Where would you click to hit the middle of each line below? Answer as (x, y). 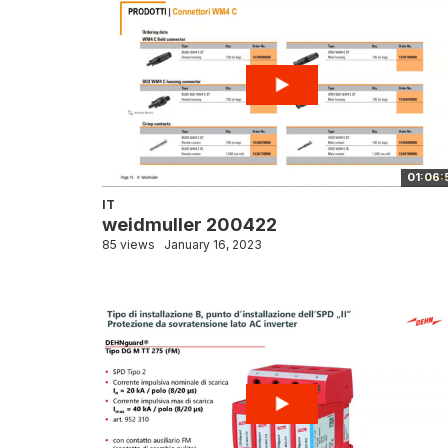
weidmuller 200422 (189, 224)
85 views (128, 244)
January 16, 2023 (213, 244)
